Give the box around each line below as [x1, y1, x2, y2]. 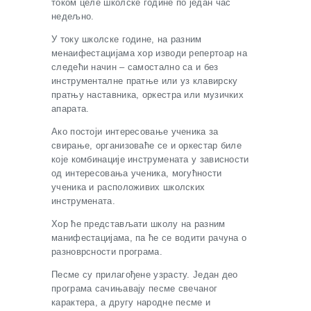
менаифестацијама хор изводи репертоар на [51, 48, 248, 58]
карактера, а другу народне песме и [51, 297, 211, 308]
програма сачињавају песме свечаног [51, 283, 218, 294]
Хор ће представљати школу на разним [51, 219, 226, 229]
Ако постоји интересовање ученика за [51, 126, 219, 137]
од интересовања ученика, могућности [51, 168, 225, 178]
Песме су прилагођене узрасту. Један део [51, 269, 238, 280]
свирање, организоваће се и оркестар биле [51, 140, 242, 151]
